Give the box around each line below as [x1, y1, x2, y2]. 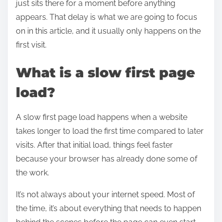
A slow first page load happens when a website [16, 112, 187, 122]
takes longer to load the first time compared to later [16, 126, 204, 136]
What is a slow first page [16, 64, 195, 81]
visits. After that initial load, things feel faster [16, 140, 173, 150]
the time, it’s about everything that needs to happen [16, 204, 201, 214]
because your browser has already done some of [16, 154, 197, 164]
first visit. [16, 40, 47, 50]
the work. [16, 168, 49, 178]
